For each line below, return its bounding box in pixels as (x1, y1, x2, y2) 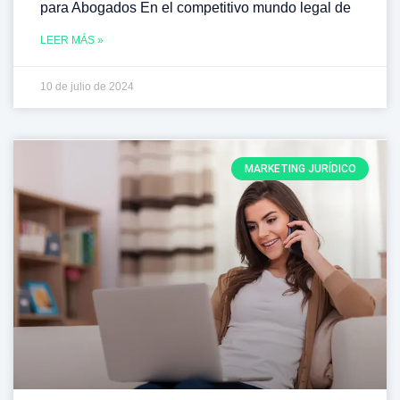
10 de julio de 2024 (40, 79, 134, 93)
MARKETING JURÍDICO (244, 162, 356, 175)
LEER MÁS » (40, 33, 104, 46)
